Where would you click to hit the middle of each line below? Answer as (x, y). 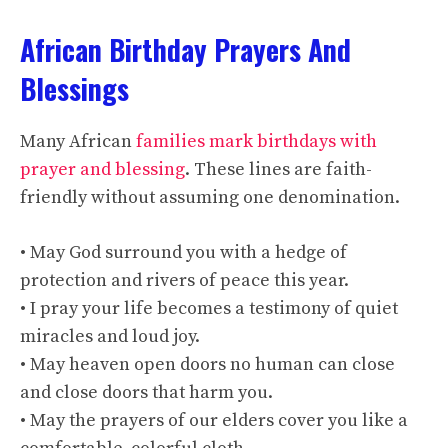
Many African (78, 141)
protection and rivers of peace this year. (184, 280)
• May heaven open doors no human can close (207, 364)
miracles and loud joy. (110, 336)
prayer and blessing (102, 169)
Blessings (74, 88)
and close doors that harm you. (146, 392)
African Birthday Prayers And (185, 49)
